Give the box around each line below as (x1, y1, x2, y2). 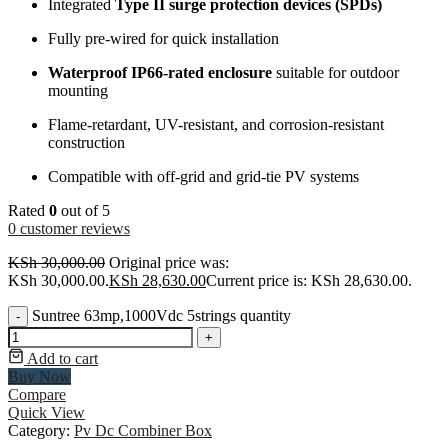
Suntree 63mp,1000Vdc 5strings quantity (32, 306, 291, 324)
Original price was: (109, 253, 229, 271)
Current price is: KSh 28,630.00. (206, 271, 412, 289)
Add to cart (27, 349, 98, 367)
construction (48, 133, 125, 151)
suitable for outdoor (272, 63, 399, 81)
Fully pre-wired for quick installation (48, 29, 279, 47)
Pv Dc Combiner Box (74, 421, 212, 439)
